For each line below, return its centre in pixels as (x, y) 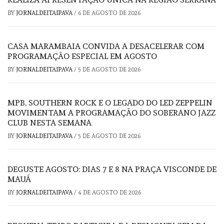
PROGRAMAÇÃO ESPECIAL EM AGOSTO (82, 56)
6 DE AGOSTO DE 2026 (109, 13)
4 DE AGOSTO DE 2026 (109, 193)
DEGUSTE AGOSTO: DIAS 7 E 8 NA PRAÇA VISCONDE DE (112, 169)
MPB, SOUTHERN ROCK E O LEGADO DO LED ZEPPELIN (110, 103)
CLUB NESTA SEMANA (49, 123)
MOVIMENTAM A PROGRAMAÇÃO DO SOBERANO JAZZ (111, 113)
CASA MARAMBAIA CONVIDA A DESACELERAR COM (106, 46)
